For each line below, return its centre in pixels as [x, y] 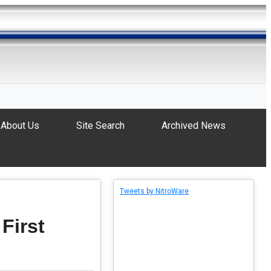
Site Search [100, 126]
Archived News [193, 126]
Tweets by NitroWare [154, 191]
